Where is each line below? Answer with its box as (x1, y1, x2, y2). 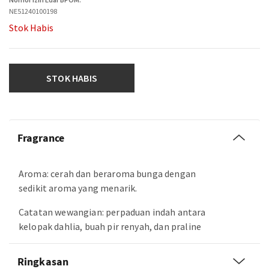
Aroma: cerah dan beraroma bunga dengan (19, 168, 196, 180)
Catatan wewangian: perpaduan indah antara (19, 206, 206, 218)
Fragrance (17, 131, 64, 145)
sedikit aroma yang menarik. (19, 182, 138, 194)
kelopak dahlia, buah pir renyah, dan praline (19, 220, 202, 232)
